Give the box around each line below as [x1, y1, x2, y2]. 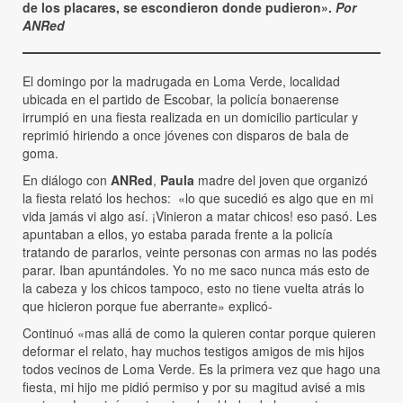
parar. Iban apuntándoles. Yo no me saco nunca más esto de [22, 261, 370, 280]
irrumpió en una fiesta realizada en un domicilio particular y [22, 108, 358, 127]
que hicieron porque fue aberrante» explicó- [22, 297, 273, 316]
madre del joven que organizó [194, 171, 368, 190]
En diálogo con [22, 171, 111, 190]
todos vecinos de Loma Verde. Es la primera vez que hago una [22, 360, 381, 379]
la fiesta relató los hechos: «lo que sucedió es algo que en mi [22, 189, 373, 208]
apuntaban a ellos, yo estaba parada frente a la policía [22, 225, 333, 244]
